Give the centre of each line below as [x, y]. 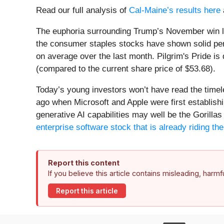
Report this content [84, 163]
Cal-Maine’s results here [175, 10]
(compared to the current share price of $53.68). [126, 69]
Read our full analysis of [82, 10]
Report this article [87, 191]
